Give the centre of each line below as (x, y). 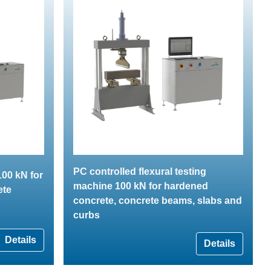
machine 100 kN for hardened (141, 186)
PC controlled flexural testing (140, 171)
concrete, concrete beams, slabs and (158, 200)
